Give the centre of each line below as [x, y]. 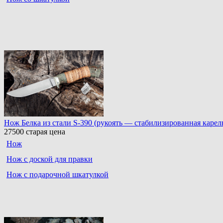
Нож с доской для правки [50, 159]
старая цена [45, 132]
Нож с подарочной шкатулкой [57, 175]
